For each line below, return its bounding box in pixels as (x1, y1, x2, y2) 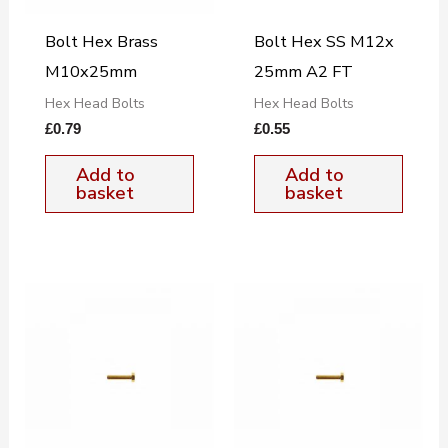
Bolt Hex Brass (44, 29, 158, 53)
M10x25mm (44, 59, 137, 83)
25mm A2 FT (253, 59, 353, 83)
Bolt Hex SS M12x (253, 29, 394, 53)
